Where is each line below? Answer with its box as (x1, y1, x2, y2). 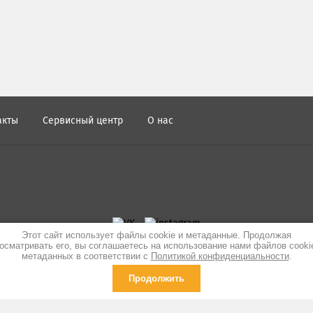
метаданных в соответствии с (21, 251, 151, 261)
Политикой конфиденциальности (150, 251, 289, 261)
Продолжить (129, 273, 184, 284)
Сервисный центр (43, 115, 123, 126)
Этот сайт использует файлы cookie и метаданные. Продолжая (22, 230, 291, 240)
